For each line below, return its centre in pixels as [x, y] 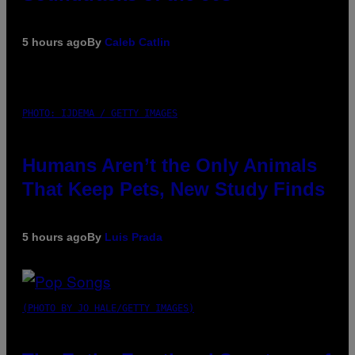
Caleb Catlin [137, 42]
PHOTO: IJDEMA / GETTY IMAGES [100, 113]
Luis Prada [134, 237]
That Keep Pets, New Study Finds [174, 189]
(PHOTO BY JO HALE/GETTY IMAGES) [108, 308]
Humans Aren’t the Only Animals [170, 165]
